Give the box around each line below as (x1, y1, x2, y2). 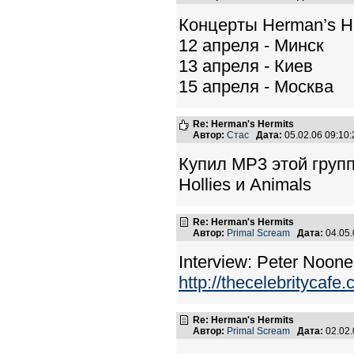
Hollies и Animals (179, 175, 311, 194)
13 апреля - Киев (179, 56, 313, 76)
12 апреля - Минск (179, 36, 324, 55)
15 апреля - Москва (179, 77, 333, 96)
